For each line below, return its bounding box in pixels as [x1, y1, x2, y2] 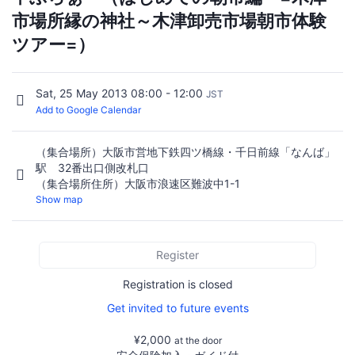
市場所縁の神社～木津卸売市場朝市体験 [12, 10, 326, 31]
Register [156, 248, 199, 262]
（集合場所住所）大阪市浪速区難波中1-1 [36, 177, 240, 191]
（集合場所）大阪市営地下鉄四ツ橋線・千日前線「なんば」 [36, 145, 335, 159]
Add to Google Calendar [36, 103, 141, 116]
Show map [36, 193, 82, 206]
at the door [174, 334, 222, 347]
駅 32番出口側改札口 [36, 161, 149, 175]
